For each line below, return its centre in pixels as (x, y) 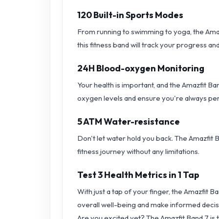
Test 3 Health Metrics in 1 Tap (138, 175)
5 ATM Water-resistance (129, 121)
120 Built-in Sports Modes (130, 15)
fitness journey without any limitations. (138, 151)
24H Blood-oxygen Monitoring (141, 68)
